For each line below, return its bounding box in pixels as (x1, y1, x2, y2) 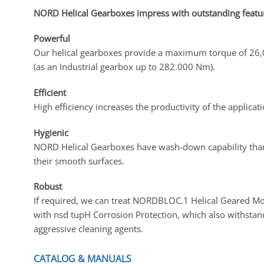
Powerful (34, 32, 70, 45)
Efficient (34, 87, 66, 98)
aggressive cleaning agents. (34, 223, 143, 235)
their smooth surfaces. (34, 154, 124, 167)
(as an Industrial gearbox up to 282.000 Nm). (34, 61, 215, 73)
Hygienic (34, 126, 68, 138)
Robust (34, 180, 62, 193)
